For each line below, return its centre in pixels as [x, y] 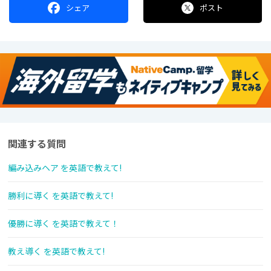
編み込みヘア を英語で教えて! [65, 168]
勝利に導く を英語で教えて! [60, 196]
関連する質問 [37, 144]
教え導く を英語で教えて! [56, 251]
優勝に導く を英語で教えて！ [64, 224]
